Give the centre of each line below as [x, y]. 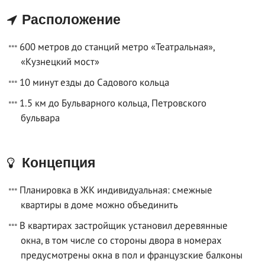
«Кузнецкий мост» [60, 61]
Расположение [70, 19]
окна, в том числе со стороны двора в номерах [121, 240]
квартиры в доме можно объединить [99, 204]
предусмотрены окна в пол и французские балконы [132, 255]
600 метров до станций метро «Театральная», [117, 46]
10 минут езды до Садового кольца [94, 82]
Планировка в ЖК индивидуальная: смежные [116, 190]
